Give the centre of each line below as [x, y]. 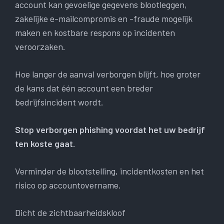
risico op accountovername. [68, 185]
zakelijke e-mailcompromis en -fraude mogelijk [104, 19]
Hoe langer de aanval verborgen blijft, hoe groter [108, 74]
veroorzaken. [40, 47]
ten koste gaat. [45, 144]
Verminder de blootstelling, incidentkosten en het [109, 171]
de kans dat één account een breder [84, 88]
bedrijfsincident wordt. [59, 102]
